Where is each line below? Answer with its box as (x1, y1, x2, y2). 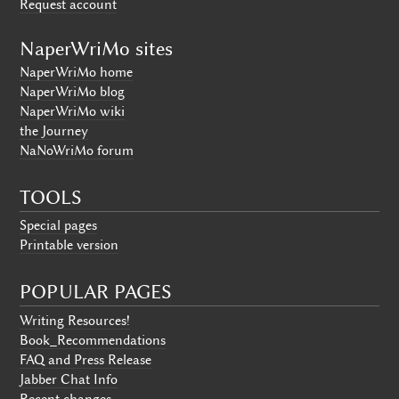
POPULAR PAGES (20, 281, 173, 304)
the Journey (20, 122, 89, 139)
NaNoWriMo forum (20, 142, 134, 159)
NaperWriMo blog (20, 83, 126, 100)
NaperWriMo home (20, 63, 134, 80)
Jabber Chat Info (20, 370, 118, 387)
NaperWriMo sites (20, 37, 174, 60)
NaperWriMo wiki (20, 102, 126, 119)
